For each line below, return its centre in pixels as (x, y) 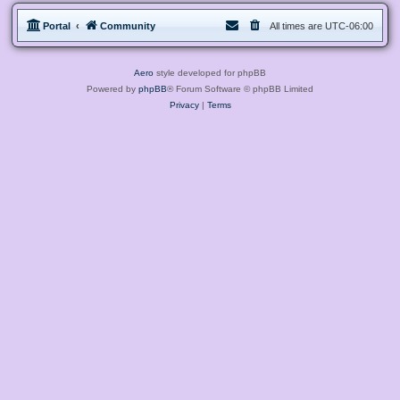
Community (128, 26)
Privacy (184, 105)
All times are (297, 26)
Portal (57, 26)
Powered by (112, 89)
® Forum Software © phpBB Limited (240, 89)
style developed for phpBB (210, 73)
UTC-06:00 (349, 26)
